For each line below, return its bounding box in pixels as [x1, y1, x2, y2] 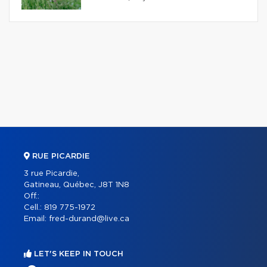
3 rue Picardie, [24, 169, 79, 178]
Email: [24, 215, 49, 223]
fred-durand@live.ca [49, 215, 129, 223]
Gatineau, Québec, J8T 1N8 [24, 181, 129, 189]
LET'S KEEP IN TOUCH [32, 250, 123, 258]
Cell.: [24, 203, 44, 212]
